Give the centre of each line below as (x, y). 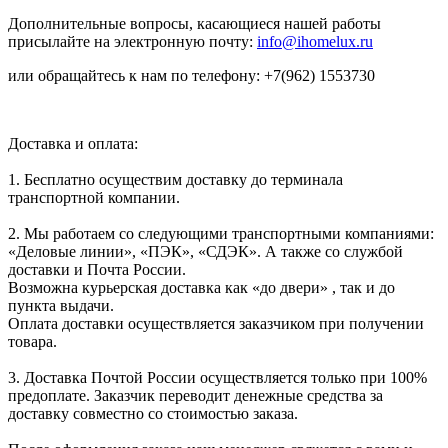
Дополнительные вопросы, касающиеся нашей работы (194, 23)
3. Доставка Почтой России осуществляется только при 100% (217, 377)
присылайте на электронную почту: (132, 41)
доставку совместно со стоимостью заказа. (153, 413)
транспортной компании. (94, 197)
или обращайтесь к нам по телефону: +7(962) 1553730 (191, 75)
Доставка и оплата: (73, 143)
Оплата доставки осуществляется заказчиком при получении (216, 323)
